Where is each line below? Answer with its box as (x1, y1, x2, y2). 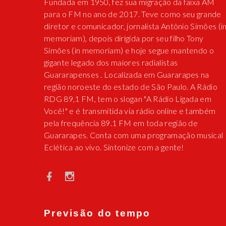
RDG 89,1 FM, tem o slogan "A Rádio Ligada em (44, 94, 212, 104)
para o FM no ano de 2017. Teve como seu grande (44, 9, 221, 19)
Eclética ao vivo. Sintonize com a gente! (44, 142, 184, 152)
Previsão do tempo (44, 208, 151, 219)
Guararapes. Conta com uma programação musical (44, 130, 223, 140)
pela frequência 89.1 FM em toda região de (44, 118, 198, 128)
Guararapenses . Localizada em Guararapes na (44, 70, 209, 80)
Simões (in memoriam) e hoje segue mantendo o (44, 45, 214, 55)
